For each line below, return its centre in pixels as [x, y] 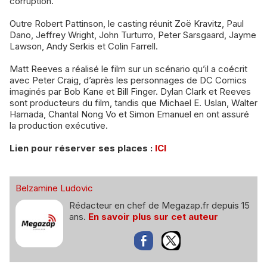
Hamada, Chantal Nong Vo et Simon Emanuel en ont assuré [129, 114]
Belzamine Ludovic [54, 188]
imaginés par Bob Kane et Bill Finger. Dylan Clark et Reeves [130, 92]
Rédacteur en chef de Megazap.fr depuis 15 [159, 206]
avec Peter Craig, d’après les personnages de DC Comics [128, 80]
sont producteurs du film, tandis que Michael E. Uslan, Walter [133, 103]
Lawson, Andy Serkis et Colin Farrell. [84, 46]
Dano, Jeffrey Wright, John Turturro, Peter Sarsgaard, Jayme [133, 35]
